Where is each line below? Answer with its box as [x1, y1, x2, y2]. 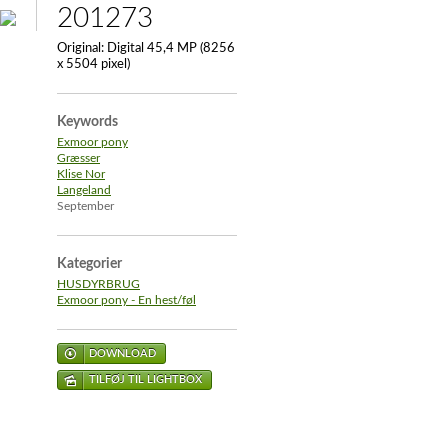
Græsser [57, 153, 100, 164]
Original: [57, 42, 104, 55]
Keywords [57, 115, 118, 129]
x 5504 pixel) [57, 58, 130, 71]
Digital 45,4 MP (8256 [104, 42, 235, 55]
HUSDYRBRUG [57, 279, 140, 290]
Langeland [57, 185, 111, 196]
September [57, 201, 114, 212]
